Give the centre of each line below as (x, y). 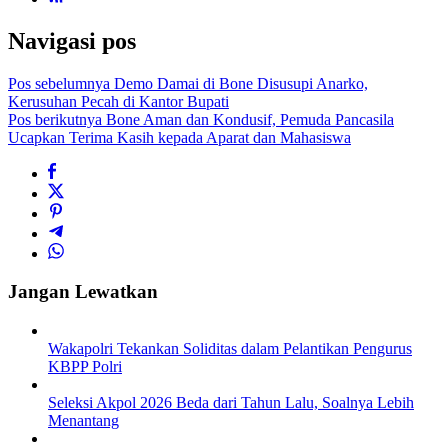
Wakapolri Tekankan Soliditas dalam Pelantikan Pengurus (230, 349)
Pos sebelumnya (59, 83)
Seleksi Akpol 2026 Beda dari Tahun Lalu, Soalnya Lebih (231, 403)
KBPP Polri (85, 367)
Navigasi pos (72, 40)
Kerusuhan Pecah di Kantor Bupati (118, 101)
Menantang (83, 421)
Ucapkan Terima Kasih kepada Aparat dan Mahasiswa (179, 137)
